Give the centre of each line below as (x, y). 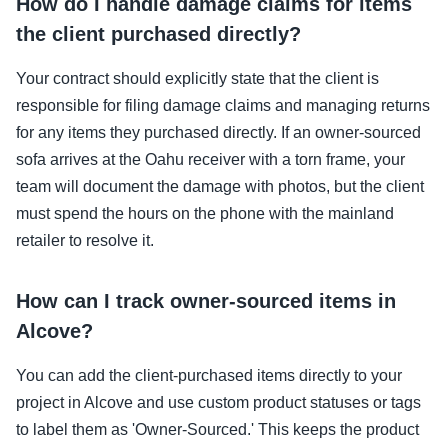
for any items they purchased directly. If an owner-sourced (218, 132)
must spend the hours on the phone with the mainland (205, 213)
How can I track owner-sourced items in (206, 300)
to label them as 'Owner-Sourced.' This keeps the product (217, 429)
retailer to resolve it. (85, 240)
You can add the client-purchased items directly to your (209, 375)
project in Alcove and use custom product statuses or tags (218, 402)
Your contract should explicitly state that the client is (197, 78)
